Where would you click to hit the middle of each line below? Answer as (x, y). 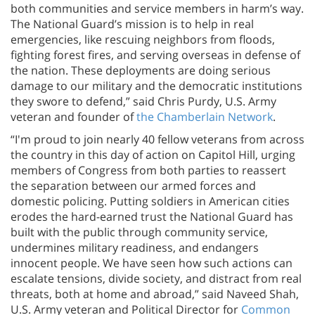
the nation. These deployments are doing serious (141, 70)
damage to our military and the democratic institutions (156, 85)
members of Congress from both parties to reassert (148, 170)
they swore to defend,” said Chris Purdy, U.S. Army (143, 101)
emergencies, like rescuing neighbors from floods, (143, 39)
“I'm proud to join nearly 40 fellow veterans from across (157, 139)
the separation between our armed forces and (133, 185)
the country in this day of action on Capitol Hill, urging (153, 154)
